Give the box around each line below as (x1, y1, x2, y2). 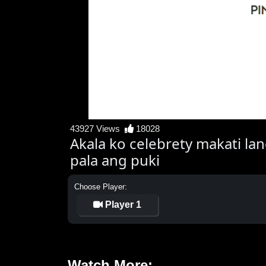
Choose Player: (74, 182, 127, 192)
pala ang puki (70, 150, 160, 170)
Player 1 (103, 199, 141, 210)
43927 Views (70, 123, 125, 134)
